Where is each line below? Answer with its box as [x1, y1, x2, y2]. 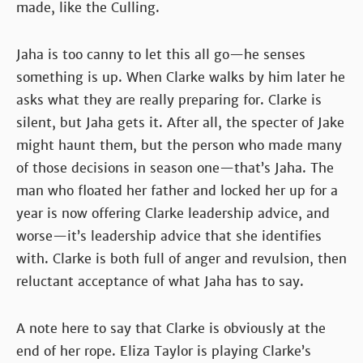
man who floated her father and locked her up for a [16, 181, 338, 199]
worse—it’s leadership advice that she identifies [16, 227, 322, 245]
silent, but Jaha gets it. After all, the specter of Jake [16, 113, 344, 131]
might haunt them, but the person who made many [16, 136, 342, 154]
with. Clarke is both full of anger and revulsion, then [16, 250, 347, 267]
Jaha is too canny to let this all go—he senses [16, 45, 305, 63]
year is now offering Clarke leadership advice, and [16, 204, 330, 222]
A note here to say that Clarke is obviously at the [16, 319, 326, 337]
